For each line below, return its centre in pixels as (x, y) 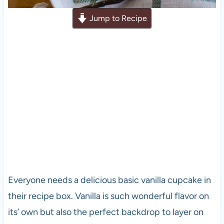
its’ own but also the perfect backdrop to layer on (105, 212)
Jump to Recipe (117, 18)
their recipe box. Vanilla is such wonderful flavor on (108, 196)
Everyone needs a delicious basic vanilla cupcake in (109, 180)
